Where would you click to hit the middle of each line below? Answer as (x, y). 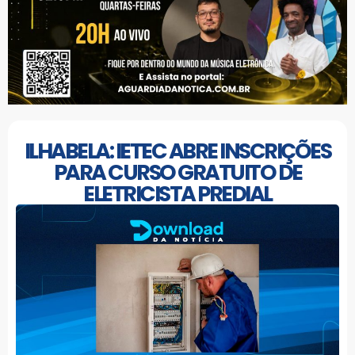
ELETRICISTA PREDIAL (177, 193)
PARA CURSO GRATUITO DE (177, 172)
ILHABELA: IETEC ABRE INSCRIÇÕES (177, 151)
